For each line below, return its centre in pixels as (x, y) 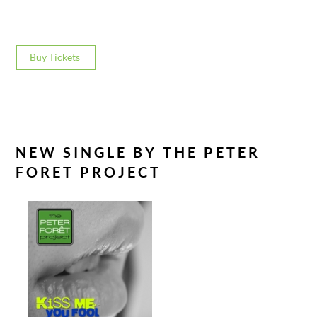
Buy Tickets (56, 57)
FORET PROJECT (89, 172)
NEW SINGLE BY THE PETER (138, 152)
